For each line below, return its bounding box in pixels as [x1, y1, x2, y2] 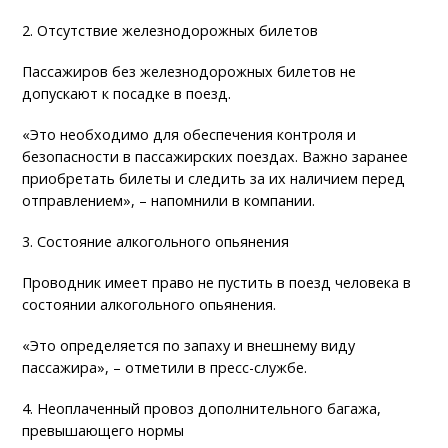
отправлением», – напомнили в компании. [22, 190, 316, 210]
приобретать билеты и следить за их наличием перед [22, 168, 406, 188]
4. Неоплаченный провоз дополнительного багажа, [22, 398, 382, 418]
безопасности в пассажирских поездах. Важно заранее [22, 146, 409, 166]
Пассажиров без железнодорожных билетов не [22, 61, 357, 81]
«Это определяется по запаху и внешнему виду [22, 335, 356, 355]
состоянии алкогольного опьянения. [22, 294, 277, 314]
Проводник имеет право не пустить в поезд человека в [22, 272, 412, 292]
